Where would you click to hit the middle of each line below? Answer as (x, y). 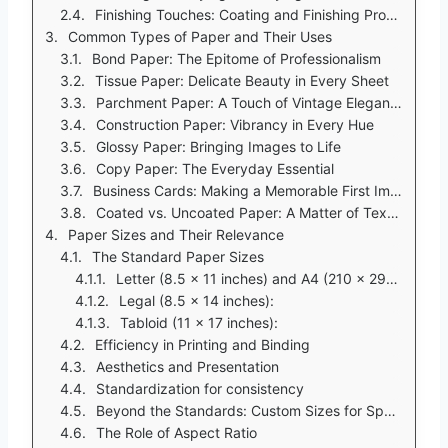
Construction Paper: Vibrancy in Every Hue (235, 124)
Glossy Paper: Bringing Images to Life (218, 146)
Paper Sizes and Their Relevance (176, 234)
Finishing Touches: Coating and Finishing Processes (240, 14)
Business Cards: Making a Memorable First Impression (241, 190)
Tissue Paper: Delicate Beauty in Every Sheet (242, 80)
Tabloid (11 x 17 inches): (199, 322)
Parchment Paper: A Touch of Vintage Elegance (243, 102)
